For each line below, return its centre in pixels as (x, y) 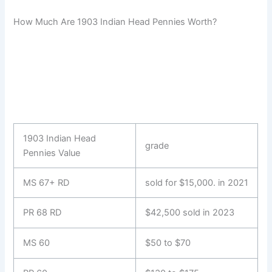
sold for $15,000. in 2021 (197, 183)
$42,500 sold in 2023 (190, 213)
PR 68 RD (42, 213)
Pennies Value (52, 153)
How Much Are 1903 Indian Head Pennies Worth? (115, 22)
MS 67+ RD (46, 183)
